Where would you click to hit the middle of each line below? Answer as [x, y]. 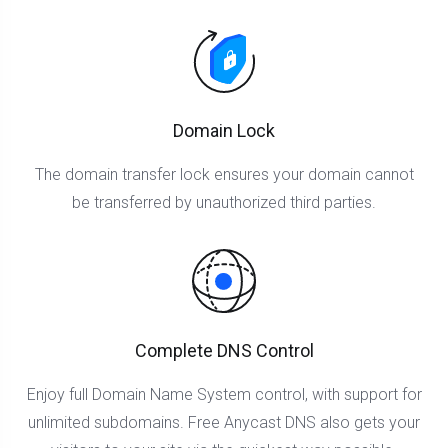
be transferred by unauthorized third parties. [224, 202]
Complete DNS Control [224, 350]
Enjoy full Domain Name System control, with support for [224, 394]
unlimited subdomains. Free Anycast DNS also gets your [224, 422]
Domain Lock [224, 130]
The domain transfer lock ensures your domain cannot [224, 174]
